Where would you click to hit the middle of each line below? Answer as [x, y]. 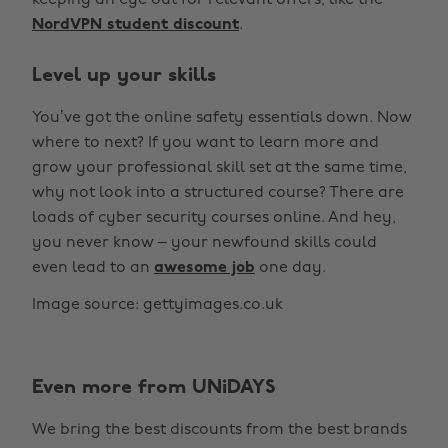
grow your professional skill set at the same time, [219, 168]
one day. [290, 268]
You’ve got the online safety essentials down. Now [222, 118]
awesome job [204, 268]
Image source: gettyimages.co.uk [157, 305]
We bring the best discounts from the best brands [219, 430]
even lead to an [93, 268]
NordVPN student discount [135, 25]
